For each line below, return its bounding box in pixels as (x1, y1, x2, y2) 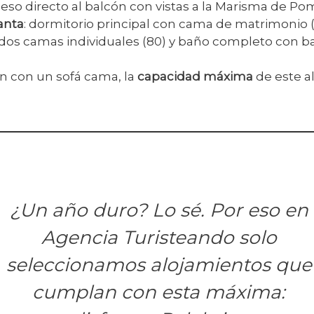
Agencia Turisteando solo (41, 225, 277, 249)
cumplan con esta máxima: (32, 280, 285, 303)
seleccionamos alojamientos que (6, 252, 312, 276)
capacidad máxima (137, 69, 253, 84)
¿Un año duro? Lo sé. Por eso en (9, 198, 308, 221)
